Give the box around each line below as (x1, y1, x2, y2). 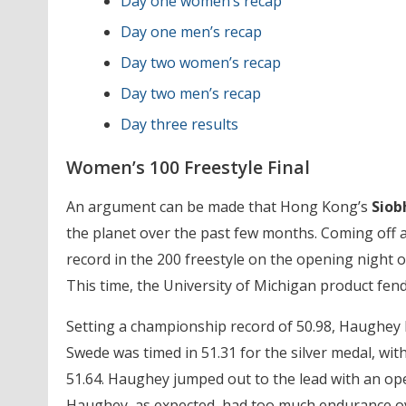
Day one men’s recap (120, 21, 262, 42)
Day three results (120, 113, 238, 134)
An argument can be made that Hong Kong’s (65, 196, 372, 217)
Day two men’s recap (120, 82, 261, 103)
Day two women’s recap (120, 52, 281, 72)
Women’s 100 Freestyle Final (65, 154, 310, 179)
